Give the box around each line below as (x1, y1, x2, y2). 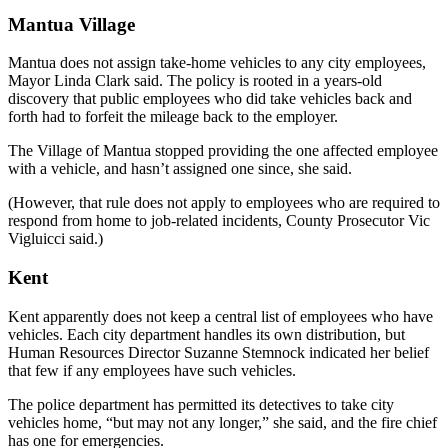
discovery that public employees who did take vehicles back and (8, 90, 412, 108)
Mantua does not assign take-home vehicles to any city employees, (8, 54, 426, 72)
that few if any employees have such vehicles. (8, 361, 296, 379)
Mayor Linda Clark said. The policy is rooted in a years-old (8, 72, 382, 90)
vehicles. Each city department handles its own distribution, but (8, 325, 405, 343)
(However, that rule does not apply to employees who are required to (8, 194, 440, 212)
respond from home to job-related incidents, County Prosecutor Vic (8, 212, 430, 230)
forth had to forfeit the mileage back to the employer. (8, 108, 338, 126)
